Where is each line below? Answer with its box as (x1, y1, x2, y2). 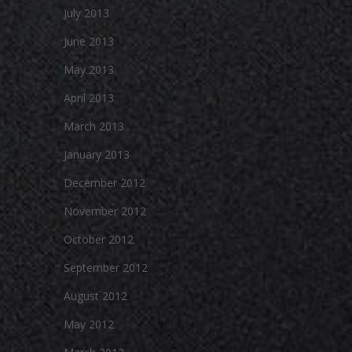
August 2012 (64, 288, 127, 303)
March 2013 (64, 119, 124, 134)
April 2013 (64, 90, 114, 105)
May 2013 (64, 62, 114, 77)
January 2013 (64, 147, 130, 162)
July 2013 (64, 5, 109, 20)
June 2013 (64, 34, 114, 49)
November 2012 (64, 203, 146, 218)
